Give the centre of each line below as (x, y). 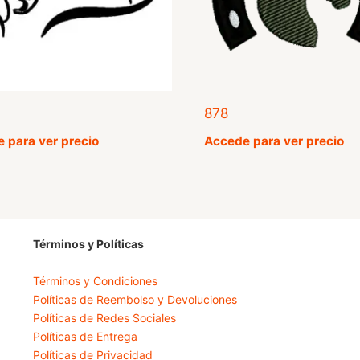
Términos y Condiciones (95, 281)
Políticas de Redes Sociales (104, 318)
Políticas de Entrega (85, 337)
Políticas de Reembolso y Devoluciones (135, 300)
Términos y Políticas (88, 244)
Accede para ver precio (274, 141)
